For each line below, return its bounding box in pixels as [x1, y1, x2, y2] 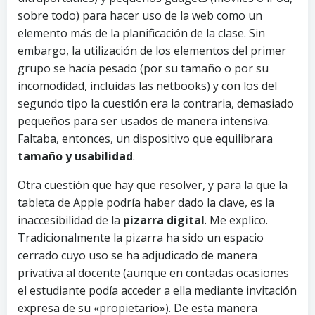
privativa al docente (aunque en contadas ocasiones [18, 265, 289, 281]
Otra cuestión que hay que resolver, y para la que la [18, 177, 288, 193]
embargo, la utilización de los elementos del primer [18, 43, 286, 59]
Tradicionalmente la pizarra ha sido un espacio [18, 230, 264, 246]
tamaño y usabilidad [18, 148, 133, 165]
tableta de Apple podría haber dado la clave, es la [18, 195, 274, 211]
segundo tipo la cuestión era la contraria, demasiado [18, 96, 294, 112]
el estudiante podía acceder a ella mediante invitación [18, 283, 297, 299]
